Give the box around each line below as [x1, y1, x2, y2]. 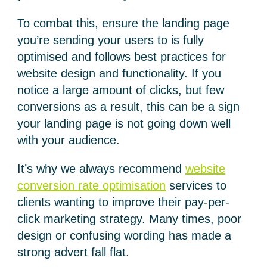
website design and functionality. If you [17, 67, 222, 80]
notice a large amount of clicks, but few [17, 83, 225, 97]
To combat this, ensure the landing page [17, 17, 230, 30]
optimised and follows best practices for [17, 50, 226, 64]
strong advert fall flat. [17, 246, 130, 259]
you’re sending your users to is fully [17, 33, 204, 47]
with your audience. [17, 133, 120, 147]
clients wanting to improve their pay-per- [17, 195, 230, 209]
